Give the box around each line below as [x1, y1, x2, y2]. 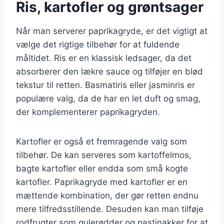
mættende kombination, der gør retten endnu [16, 190, 198, 200]
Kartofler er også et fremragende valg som [16, 136, 187, 146]
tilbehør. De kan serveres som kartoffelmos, [16, 149, 191, 160]
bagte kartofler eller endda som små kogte [16, 163, 188, 173]
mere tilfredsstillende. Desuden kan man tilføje [16, 203, 203, 214]
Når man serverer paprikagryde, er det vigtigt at [16, 25, 207, 36]
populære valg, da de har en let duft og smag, [16, 93, 200, 103]
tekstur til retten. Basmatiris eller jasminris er [16, 79, 195, 90]
